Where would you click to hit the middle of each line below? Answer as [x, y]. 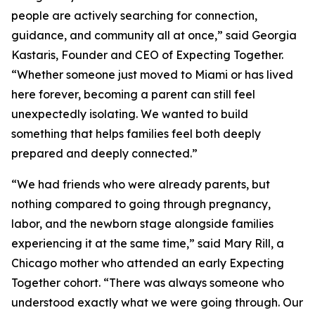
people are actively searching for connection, [134, 16]
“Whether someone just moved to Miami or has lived [152, 75]
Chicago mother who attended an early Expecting [148, 263]
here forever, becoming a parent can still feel [133, 95]
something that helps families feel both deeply [136, 134]
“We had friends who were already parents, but [141, 185]
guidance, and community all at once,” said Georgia [154, 36]
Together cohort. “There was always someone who [148, 283]
